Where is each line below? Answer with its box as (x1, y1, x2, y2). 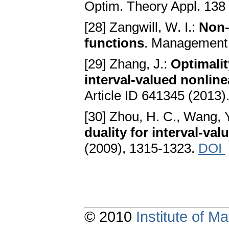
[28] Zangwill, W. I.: (84, 19, 199, 35)
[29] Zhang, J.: (84, 56, 171, 72)
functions (84, 35, 144, 51)
